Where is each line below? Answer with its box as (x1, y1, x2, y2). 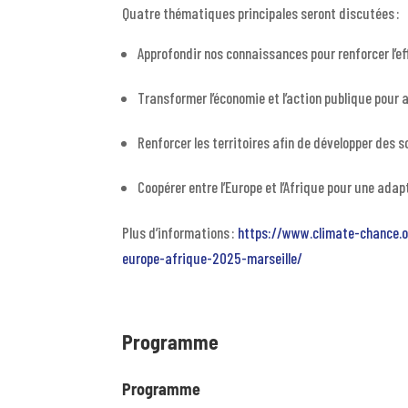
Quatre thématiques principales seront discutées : (122, 4, 403, 23)
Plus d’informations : (122, 223, 239, 242)
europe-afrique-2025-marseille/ (122, 249, 303, 268)
